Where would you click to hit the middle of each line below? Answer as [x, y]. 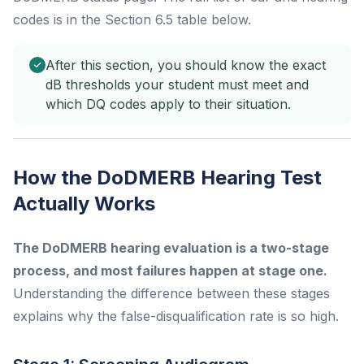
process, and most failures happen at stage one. [170, 270]
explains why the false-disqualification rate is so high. [176, 316]
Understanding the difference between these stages [171, 293]
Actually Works [84, 203]
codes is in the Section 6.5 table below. [132, 19]
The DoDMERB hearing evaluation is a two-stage [171, 247]
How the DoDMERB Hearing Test [167, 177]
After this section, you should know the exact [186, 65]
